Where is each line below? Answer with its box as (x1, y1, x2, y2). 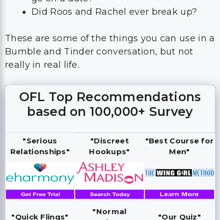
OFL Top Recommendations (19, 42, 201, 57)
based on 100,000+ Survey (27, 57, 193, 72)
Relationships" (10, 100, 70, 109)
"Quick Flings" (11, 165, 69, 174)
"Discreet (90, 89, 129, 98)
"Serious (23, 89, 57, 98)
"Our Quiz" (158, 165, 201, 174)
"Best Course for (145, 89, 214, 98)
